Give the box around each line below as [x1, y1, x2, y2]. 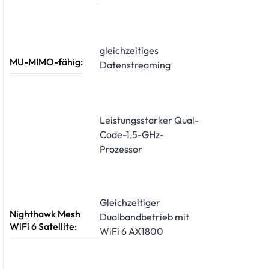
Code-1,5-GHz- [100, 128, 164, 141]
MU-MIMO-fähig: [10, 56, 83, 68]
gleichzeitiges [100, 44, 159, 56]
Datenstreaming [100, 58, 171, 71]
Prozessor [100, 143, 142, 156]
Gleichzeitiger [100, 196, 160, 209]
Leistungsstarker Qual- [100, 114, 199, 127]
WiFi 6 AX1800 [100, 225, 163, 238]
